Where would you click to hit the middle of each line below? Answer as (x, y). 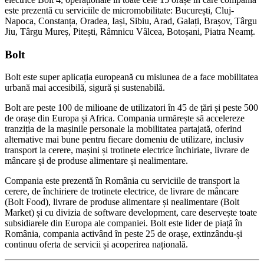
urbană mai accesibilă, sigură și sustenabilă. (85, 88)
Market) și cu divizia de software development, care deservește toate (131, 213)
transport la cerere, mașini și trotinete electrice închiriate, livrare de (127, 150)
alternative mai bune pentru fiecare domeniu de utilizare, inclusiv (124, 140)
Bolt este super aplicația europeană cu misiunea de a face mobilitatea (131, 77)
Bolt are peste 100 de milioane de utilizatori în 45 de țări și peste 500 (131, 108)
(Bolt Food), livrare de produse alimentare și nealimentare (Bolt (122, 202)
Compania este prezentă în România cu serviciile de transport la (122, 181)
